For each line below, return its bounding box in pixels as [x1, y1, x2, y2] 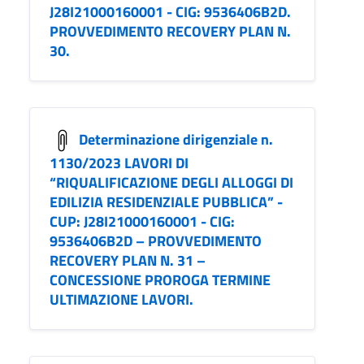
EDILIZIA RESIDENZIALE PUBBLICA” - [50, 191, 283, 214]
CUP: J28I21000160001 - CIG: [50, 210, 235, 233]
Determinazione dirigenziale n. [79, 128, 273, 150]
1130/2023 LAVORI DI [50, 152, 188, 175]
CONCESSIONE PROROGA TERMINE [50, 269, 271, 292]
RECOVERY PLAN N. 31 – [50, 249, 206, 272]
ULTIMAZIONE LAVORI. [50, 288, 193, 311]
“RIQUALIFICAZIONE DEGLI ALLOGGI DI [50, 171, 293, 194]
